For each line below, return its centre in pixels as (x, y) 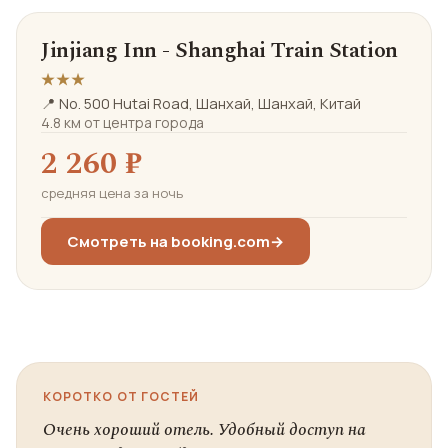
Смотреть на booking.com (168, 241)
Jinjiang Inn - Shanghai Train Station (219, 50)
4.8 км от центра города (122, 122)
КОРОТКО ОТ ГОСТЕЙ (121, 396)
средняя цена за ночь (112, 193)
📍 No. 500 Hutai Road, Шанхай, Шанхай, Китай (201, 103)
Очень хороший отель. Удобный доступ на (204, 430)
